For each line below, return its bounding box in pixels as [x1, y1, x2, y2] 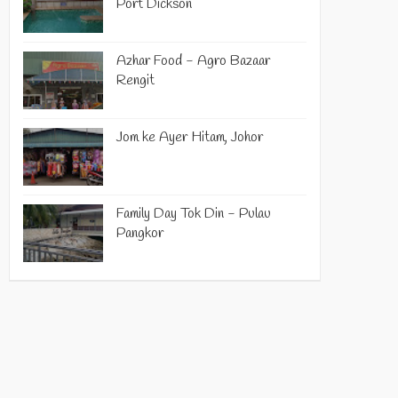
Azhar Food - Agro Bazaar [116, 52, 270, 70]
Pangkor [116, 224, 163, 243]
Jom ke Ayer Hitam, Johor [116, 128, 263, 147]
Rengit [116, 71, 155, 90]
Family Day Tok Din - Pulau [116, 204, 271, 223]
